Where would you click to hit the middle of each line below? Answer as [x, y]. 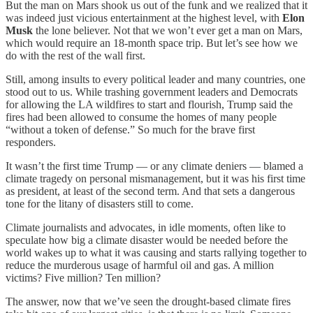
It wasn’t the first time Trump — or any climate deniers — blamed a [154, 166]
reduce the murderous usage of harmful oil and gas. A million [140, 265]
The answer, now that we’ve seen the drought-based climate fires [148, 301]
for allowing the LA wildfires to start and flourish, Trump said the [149, 104]
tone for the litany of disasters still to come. [100, 203]
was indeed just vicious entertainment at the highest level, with [144, 17]
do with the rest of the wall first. [75, 55]
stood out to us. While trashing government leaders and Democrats [152, 92]
